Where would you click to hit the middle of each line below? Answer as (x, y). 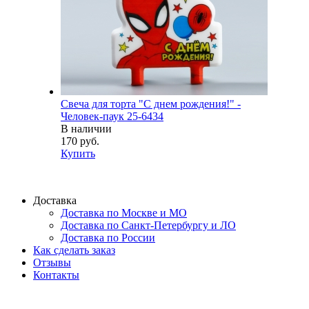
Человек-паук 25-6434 (112, 116)
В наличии (86, 128)
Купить (78, 153)
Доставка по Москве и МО (124, 212)
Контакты (56, 275)
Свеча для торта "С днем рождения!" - (151, 103)
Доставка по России (108, 237)
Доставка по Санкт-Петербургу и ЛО (148, 225)
